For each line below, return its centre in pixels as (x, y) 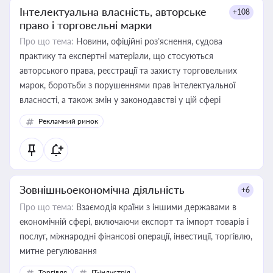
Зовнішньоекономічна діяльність (102, 190)
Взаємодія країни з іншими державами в (155, 207)
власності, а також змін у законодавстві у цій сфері (120, 100)
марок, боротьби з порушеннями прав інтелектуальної (127, 85)
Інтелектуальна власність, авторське (113, 12)
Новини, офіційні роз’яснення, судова (148, 41)
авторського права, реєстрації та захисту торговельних (128, 70)
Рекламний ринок (68, 121)
